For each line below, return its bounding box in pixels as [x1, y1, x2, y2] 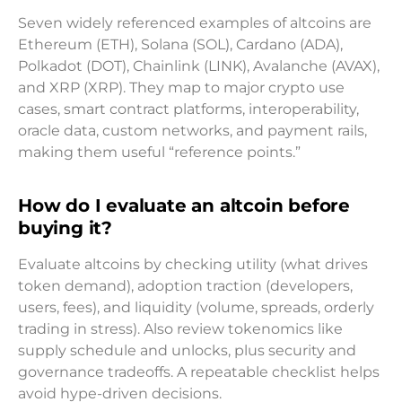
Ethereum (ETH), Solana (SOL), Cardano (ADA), [18, 35, 343, 53]
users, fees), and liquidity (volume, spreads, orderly [18, 298, 374, 316]
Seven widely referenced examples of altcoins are [18, 13, 371, 31]
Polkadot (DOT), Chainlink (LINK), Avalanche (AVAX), [18, 57, 380, 74]
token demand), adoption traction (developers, [18, 276, 353, 294]
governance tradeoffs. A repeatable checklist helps [18, 363, 380, 380]
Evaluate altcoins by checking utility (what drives [18, 255, 368, 273]
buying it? [18, 216, 113, 239]
